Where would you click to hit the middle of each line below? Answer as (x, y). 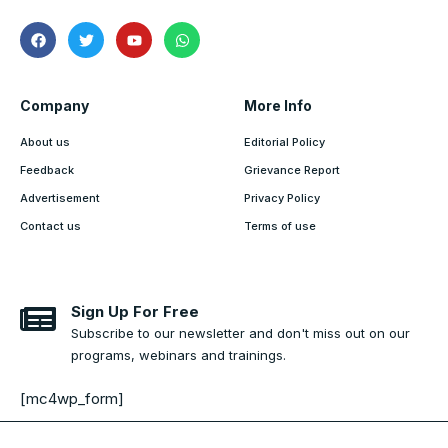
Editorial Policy (284, 142)
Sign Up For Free (135, 312)
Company (54, 106)
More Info (278, 106)
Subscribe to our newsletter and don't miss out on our (240, 333)
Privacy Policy (282, 198)
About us (45, 142)
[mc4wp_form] (72, 399)
